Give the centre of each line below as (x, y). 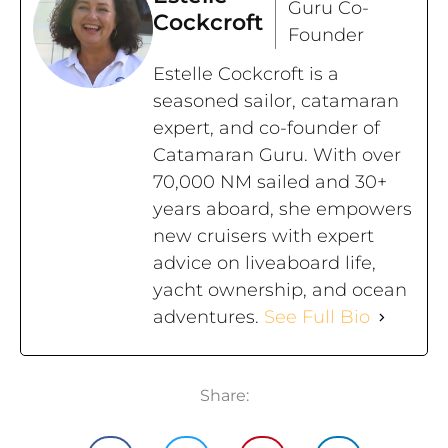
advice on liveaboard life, (264, 263)
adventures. (208, 317)
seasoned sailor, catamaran (276, 101)
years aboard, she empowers (282, 209)
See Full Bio (317, 317)
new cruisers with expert (263, 236)
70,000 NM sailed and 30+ (270, 182)
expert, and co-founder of (266, 128)
